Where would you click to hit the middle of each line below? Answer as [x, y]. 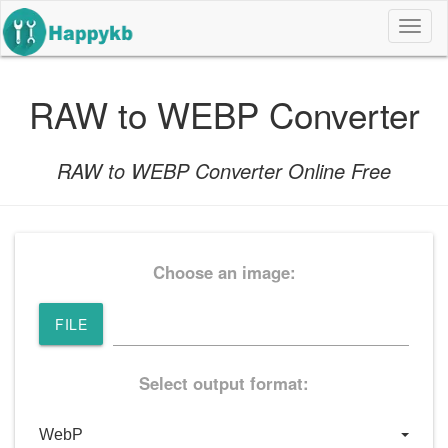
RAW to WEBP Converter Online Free [224, 170]
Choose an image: [224, 271]
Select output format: [224, 382]
